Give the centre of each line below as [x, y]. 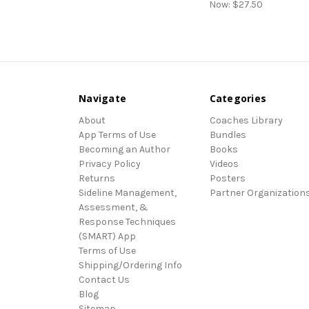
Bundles [228, 135]
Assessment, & [113, 208]
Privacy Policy [110, 164]
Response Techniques [127, 222]
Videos [224, 164]
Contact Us [104, 280]
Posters [227, 179]
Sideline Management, [128, 193]
